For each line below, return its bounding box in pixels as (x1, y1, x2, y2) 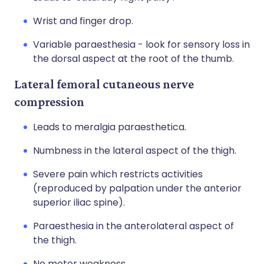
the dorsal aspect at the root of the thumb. (33, 52, 234, 65)
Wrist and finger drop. (33, 14, 133, 28)
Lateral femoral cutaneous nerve (14, 77, 194, 91)
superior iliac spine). (33, 196, 125, 209)
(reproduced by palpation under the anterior (33, 181, 242, 195)
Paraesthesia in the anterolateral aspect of (33, 219, 234, 233)
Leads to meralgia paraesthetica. (33, 120, 186, 134)
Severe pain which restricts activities (33, 167, 203, 181)
